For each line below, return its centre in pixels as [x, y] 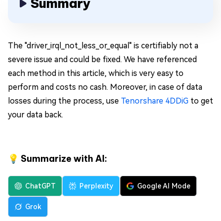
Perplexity [96, 186]
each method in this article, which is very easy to [96, 74]
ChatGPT [40, 186]
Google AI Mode [164, 186]
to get [201, 101]
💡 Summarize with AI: [57, 159]
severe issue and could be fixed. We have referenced [102, 60]
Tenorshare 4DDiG [155, 101]
